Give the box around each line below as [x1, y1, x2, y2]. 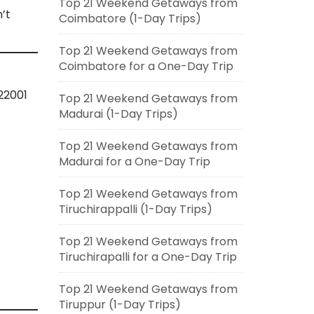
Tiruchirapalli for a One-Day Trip [58, 249, 237, 265]
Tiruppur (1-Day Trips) [58, 296, 181, 313]
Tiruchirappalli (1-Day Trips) [58, 201, 212, 217]
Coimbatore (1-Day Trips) [58, 11, 201, 27]
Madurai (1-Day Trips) [58, 106, 178, 122]
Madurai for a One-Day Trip [58, 153, 210, 170]
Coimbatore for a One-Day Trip [58, 58, 233, 74]
